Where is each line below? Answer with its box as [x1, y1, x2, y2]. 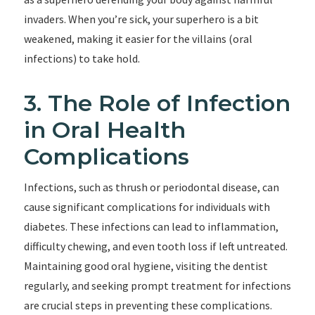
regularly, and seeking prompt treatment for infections [23, 278, 291, 292]
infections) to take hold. [23, 51, 140, 65]
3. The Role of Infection [23, 89, 290, 117]
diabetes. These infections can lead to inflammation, [23, 219, 278, 233]
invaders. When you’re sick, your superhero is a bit [23, 12, 259, 26]
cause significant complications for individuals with [23, 200, 270, 214]
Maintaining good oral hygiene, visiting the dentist [23, 259, 268, 273]
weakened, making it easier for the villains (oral [23, 32, 252, 46]
